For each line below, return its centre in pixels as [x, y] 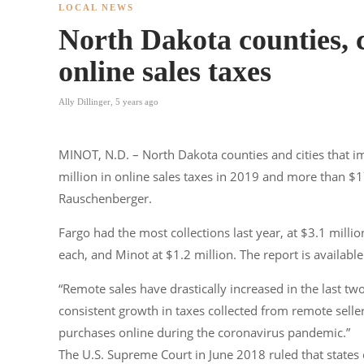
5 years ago [137, 102]
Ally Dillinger [84, 102]
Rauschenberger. [105, 199]
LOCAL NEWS [96, 8]
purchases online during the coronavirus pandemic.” [204, 333]
